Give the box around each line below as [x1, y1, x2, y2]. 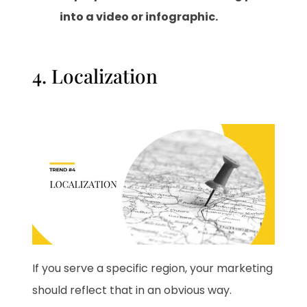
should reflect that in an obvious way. [32, 282, 232, 299]
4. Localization [32, 62, 158, 88]
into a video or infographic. [60, 8, 219, 25]
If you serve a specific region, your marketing [32, 260, 273, 277]
